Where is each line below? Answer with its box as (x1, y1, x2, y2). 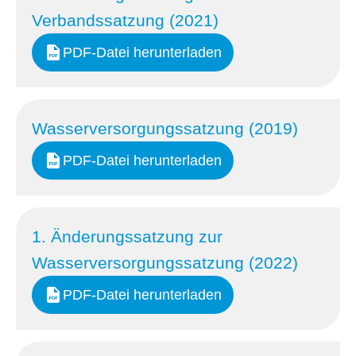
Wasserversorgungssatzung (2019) (32, 119, 298, 137)
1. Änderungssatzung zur (32, 227, 222, 246)
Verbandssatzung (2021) (32, 11, 219, 29)
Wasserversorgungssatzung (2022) (32, 253, 298, 272)
